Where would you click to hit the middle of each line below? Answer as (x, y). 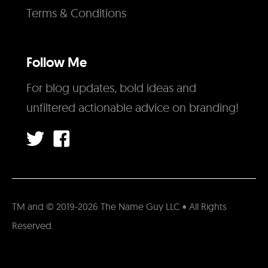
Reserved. (33, 226)
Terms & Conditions (76, 13)
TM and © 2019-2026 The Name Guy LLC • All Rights (119, 207)
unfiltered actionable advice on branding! (133, 108)
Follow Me (57, 63)
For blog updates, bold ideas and (111, 88)
